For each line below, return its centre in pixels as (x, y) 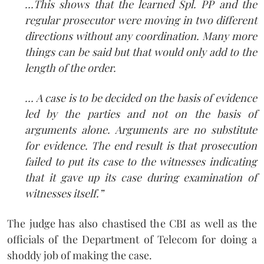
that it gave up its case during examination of (141, 177)
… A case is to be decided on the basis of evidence (141, 98)
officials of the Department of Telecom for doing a (132, 239)
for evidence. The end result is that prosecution (141, 145)
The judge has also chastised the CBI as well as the (132, 223)
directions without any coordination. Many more (141, 36)
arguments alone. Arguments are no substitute (141, 129)
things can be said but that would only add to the (141, 52)
